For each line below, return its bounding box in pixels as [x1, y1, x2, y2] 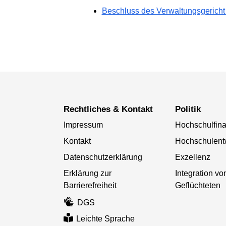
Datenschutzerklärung [63, 152, 142, 161]
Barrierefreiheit [63, 181, 117, 190]
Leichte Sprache [76, 214, 135, 223]
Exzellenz [175, 152, 211, 161]
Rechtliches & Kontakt [69, 104, 153, 114]
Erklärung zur [63, 168, 111, 178]
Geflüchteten [175, 181, 221, 190]
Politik [181, 104, 201, 114]
